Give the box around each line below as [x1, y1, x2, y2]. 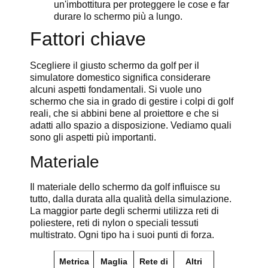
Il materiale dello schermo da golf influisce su [30, 182, 220, 193]
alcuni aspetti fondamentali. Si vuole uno [30, 84, 202, 95]
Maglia [100, 257, 127, 267]
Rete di [139, 257, 168, 267]
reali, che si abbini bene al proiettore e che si [30, 108, 219, 118]
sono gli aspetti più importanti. [30, 132, 156, 142]
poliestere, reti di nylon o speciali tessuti [30, 218, 199, 229]
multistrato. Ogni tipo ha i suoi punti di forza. [30, 230, 214, 240]
